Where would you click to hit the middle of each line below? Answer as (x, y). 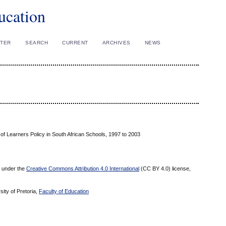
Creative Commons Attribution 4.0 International (83, 169)
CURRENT (75, 43)
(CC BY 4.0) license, (165, 169)
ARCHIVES (116, 43)
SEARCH (37, 43)
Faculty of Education (64, 191)
